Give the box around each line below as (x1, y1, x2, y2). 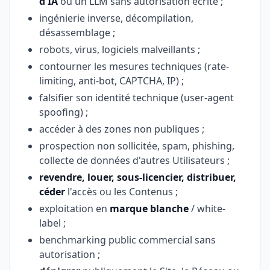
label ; (39, 216, 66, 230)
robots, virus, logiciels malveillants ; (39, 43, 200, 56)
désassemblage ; (39, 26, 115, 39)
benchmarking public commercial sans (39, 233, 216, 246)
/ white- (189, 202, 225, 215)
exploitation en (39, 202, 110, 215)
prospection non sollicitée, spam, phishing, (39, 139, 234, 152)
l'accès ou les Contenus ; (65, 185, 178, 198)
